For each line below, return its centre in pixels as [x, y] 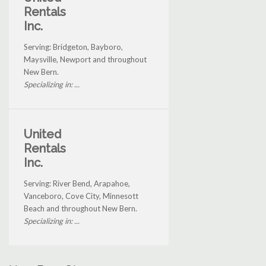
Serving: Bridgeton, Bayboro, [73, 47]
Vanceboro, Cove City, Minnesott [81, 196]
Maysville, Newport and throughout [85, 60]
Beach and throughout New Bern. [80, 209]
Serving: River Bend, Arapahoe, [77, 184]
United [42, 134]
